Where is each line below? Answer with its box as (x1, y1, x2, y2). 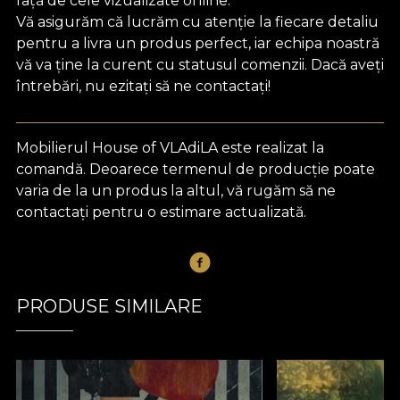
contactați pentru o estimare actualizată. (16, 204, 306, 221)
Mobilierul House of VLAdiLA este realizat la (16, 139, 324, 157)
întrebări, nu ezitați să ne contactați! (16, 78, 271, 96)
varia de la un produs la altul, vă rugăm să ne (16, 182, 336, 200)
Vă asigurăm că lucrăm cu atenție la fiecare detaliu (16, 13, 379, 31)
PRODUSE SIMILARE (16, 296, 203, 318)
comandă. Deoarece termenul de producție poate (16, 161, 375, 179)
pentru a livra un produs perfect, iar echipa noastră (16, 35, 379, 53)
